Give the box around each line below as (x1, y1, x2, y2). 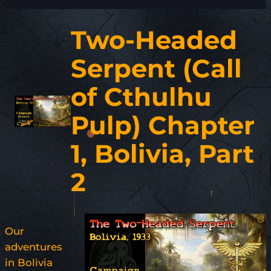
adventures (5, 241, 62, 253)
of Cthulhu (70, 82, 212, 113)
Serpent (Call (70, 53, 242, 84)
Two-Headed (70, 25, 237, 56)
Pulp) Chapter (70, 110, 255, 141)
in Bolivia (5, 256, 53, 269)
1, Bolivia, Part (70, 139, 254, 169)
